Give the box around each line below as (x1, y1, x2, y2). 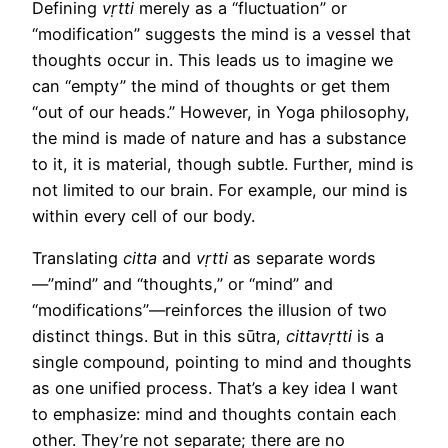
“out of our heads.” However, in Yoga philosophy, (32, 101, 410, 122)
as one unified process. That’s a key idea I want (32, 377, 398, 398)
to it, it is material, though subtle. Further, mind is (32, 153, 414, 174)
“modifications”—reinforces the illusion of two (32, 299, 387, 320)
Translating (32, 247, 123, 268)
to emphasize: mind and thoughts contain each (32, 403, 397, 424)
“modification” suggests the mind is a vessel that (32, 23, 411, 44)
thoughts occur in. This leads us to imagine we (32, 49, 393, 70)
